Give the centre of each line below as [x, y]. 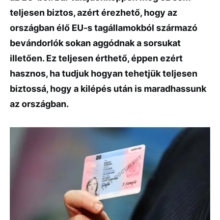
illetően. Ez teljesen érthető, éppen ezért [96, 58]
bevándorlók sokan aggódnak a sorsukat [95, 43]
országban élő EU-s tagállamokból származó [104, 28]
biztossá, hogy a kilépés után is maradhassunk [108, 89]
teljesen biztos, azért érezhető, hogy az [94, 13]
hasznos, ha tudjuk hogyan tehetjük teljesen [104, 73]
